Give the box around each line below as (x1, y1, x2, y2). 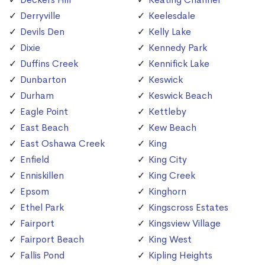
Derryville (20, 9, 60, 22)
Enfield (20, 153, 49, 166)
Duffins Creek (20, 57, 78, 70)
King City (148, 153, 187, 166)
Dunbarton (20, 73, 66, 86)
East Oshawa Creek (20, 137, 105, 150)
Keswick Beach (148, 89, 212, 102)
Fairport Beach (20, 233, 84, 246)
